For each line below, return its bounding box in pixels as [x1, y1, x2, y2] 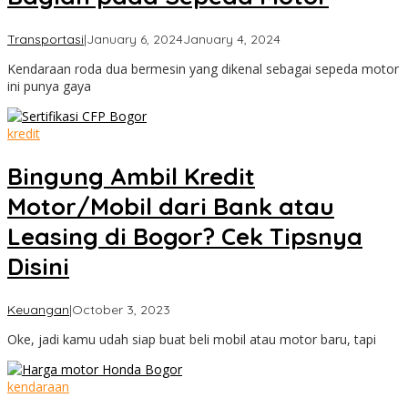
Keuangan [7, 301, 69, 318]
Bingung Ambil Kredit [7, 161, 255, 192]
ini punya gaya [7, 76, 91, 95]
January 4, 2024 [183, 30, 280, 47]
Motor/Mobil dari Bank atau [7, 191, 334, 222]
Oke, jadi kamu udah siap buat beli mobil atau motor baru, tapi [7, 330, 376, 348]
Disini [7, 251, 69, 282]
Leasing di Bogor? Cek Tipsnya [7, 221, 362, 252]
